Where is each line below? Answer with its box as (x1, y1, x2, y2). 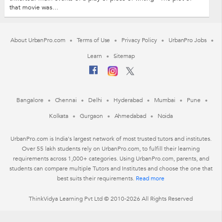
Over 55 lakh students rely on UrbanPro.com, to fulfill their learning (22, 144, 200, 153)
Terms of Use (76, 36, 111, 44)
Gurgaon (80, 111, 103, 120)
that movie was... (9, 2, 58, 12)
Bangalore (16, 96, 44, 104)
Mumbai (154, 96, 175, 104)
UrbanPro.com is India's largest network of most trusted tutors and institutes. (10, 134, 212, 143)
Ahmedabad (114, 111, 146, 120)
